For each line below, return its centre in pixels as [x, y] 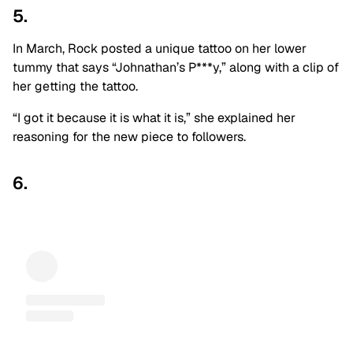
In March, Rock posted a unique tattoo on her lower [160, 49]
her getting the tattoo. [75, 87]
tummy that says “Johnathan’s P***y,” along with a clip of [176, 68]
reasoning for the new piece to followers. [129, 137]
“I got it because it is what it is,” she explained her [154, 118]
